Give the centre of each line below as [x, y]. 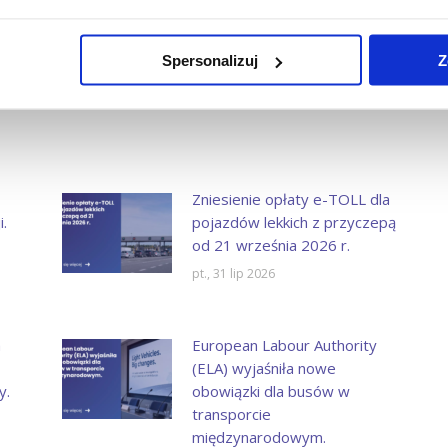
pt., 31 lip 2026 [233, 273]
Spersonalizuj [209, 60]
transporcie [231, 413]
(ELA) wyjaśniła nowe [263, 367]
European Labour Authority [284, 344]
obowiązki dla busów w [270, 390]
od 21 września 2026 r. [270, 244]
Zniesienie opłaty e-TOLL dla [290, 198]
